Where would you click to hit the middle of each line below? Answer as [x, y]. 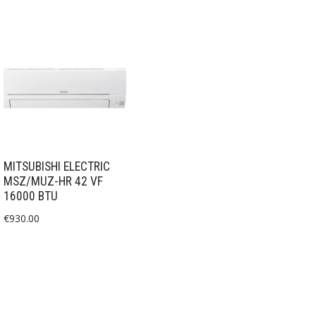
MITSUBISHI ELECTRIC [57, 166]
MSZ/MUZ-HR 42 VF [53, 181]
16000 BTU [31, 196]
